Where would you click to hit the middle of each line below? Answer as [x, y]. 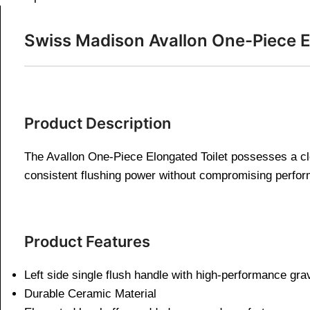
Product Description [98, 123]
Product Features [87, 241]
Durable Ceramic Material [90, 293]
